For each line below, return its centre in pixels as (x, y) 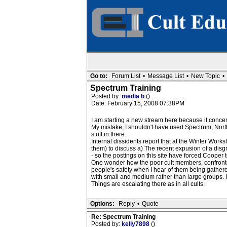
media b (134, 96)
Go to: (99, 76)
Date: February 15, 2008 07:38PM (138, 103)
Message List (165, 76)
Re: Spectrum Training (123, 217)
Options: (102, 204)
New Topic (205, 76)
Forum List (126, 76)
